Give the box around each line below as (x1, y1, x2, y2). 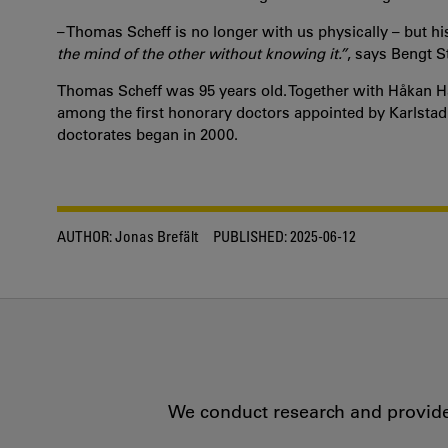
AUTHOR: (57, 227, 112, 245)
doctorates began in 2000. (57, 125, 238, 144)
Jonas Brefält (112, 227, 198, 245)
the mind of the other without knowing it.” (57, 44, 347, 63)
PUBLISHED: (213, 227, 287, 245)
